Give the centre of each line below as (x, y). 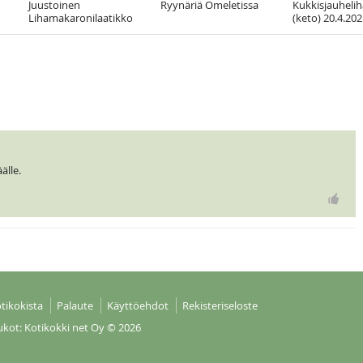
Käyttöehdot (137, 306)
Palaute (75, 306)
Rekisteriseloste (220, 306)
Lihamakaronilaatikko (81, 18)
